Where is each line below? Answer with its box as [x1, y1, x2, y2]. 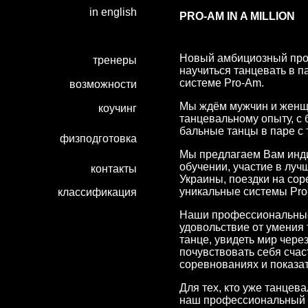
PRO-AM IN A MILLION [179, 10, 295, 23]
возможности [69, 78, 137, 90]
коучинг [98, 102, 137, 114]
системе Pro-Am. [179, 77, 264, 89]
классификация [57, 186, 137, 198]
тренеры [92, 54, 137, 66]
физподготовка [59, 133, 137, 144]
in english [89, 6, 137, 18]
